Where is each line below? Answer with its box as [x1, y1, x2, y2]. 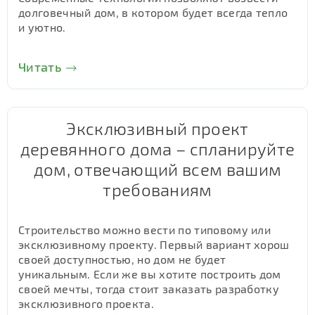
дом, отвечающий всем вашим [33, 159, 282, 179]
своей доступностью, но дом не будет [18, 252, 226, 266]
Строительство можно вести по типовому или [18, 223, 271, 236]
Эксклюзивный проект [66, 118, 249, 139]
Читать [18, 59, 61, 75]
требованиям [103, 179, 212, 200]
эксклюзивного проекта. [18, 297, 155, 310]
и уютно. [18, 20, 66, 34]
